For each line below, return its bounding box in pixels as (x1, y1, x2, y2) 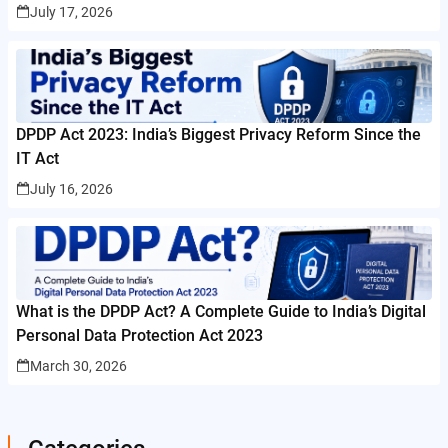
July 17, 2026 (30, 4, 113, 21)
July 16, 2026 (30, 181, 113, 198)
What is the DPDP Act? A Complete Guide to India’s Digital (16, 302, 426, 322)
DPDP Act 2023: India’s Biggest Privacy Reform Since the (16, 125, 421, 145)
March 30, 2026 (30, 358, 127, 375)
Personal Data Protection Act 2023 (16, 326, 263, 346)
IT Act (16, 149, 59, 169)
